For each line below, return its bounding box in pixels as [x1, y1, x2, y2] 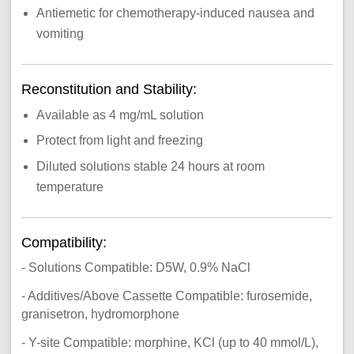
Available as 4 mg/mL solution [36, 107, 205, 122]
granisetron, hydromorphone [21, 307, 179, 321]
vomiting [36, 26, 85, 40]
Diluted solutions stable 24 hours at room [36, 159, 265, 173]
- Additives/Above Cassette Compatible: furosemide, [21, 288, 312, 303]
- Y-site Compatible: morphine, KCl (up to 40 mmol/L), [21, 335, 318, 349]
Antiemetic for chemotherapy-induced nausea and [36, 6, 315, 20]
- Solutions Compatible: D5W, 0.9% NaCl [21, 260, 250, 274]
